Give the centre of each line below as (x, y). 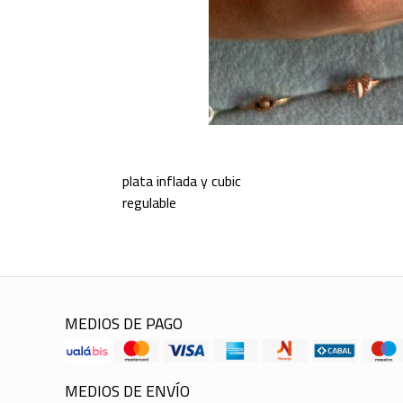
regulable (149, 203)
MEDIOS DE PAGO (124, 324)
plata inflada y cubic (181, 181)
